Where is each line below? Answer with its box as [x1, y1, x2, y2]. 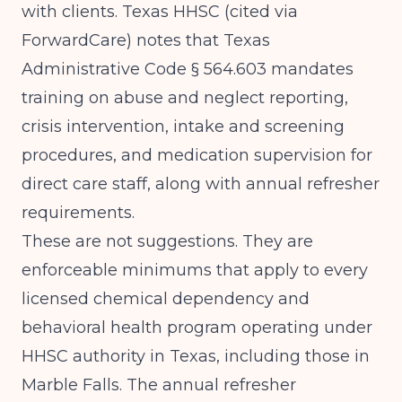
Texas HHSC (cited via [122, 2, 298, 22]
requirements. [22, 203, 135, 223]
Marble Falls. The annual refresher [22, 375, 296, 395]
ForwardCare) [22, 31, 132, 50]
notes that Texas [132, 31, 270, 50]
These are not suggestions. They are [22, 232, 313, 251]
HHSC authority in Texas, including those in [22, 346, 370, 366]
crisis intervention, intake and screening [22, 117, 345, 136]
